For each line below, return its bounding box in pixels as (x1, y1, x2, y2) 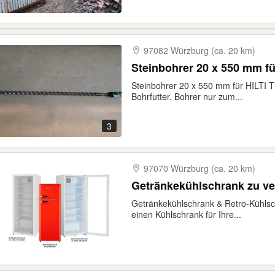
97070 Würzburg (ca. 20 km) (144, 162, 255, 174)
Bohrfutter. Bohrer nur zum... (131, 90, 242, 103)
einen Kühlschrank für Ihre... (131, 208, 241, 220)
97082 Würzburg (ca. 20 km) (144, 44, 255, 56)
